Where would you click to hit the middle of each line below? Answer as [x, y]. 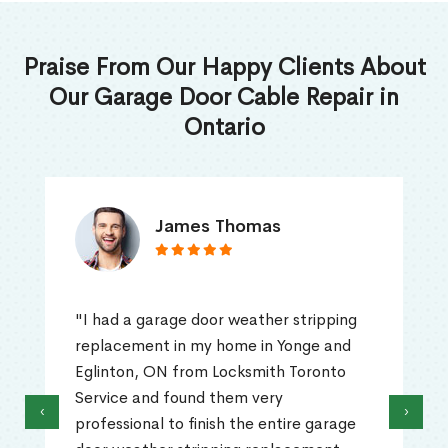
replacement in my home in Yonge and [213, 346]
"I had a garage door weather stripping [216, 320]
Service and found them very [179, 398]
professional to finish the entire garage [215, 424]
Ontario [224, 127]
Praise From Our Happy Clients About [224, 67]
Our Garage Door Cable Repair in [224, 97]
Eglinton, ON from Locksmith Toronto [210, 372]
